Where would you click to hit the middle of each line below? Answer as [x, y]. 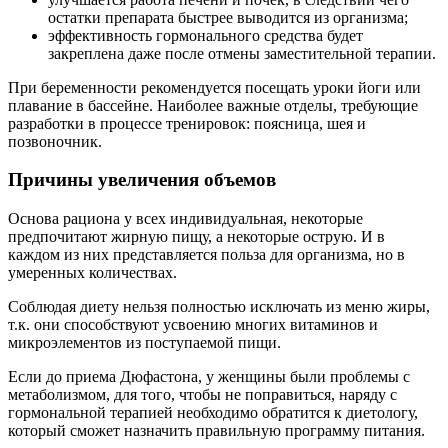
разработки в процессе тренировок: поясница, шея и [187, 123]
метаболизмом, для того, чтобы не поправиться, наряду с [202, 394]
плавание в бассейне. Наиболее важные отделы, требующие [213, 105]
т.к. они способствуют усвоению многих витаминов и [193, 324]
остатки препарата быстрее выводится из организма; [228, 17]
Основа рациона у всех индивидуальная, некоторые [185, 218]
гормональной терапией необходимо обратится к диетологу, [213, 412]
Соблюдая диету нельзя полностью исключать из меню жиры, [219, 306]
